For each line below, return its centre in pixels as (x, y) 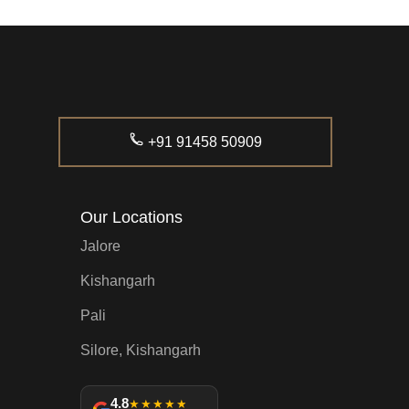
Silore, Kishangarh (141, 351)
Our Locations (131, 218)
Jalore (100, 246)
